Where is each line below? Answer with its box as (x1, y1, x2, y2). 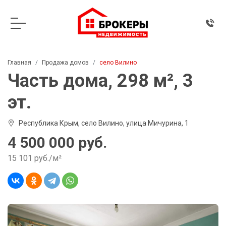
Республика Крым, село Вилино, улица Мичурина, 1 (19, 119, 189, 127)
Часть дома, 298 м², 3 (8, 70, 193, 91)
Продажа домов (42, 59, 89, 66)
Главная (8, 59, 31, 66)
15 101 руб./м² (8, 153, 62, 163)
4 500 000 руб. (8, 134, 107, 151)
